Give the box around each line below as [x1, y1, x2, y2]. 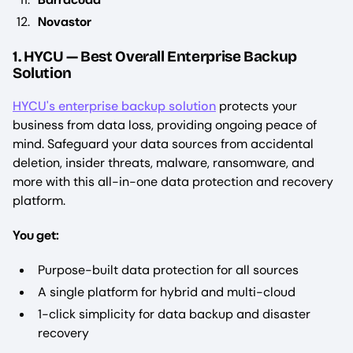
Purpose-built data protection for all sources [38, 262, 299, 279]
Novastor [38, 13, 91, 30]
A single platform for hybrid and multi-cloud [38, 284, 295, 301]
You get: [13, 227, 59, 244]
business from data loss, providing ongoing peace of [13, 117, 317, 134]
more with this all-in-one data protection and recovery [13, 173, 333, 191]
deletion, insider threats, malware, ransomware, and [13, 154, 314, 172]
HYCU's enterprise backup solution [13, 98, 216, 115]
